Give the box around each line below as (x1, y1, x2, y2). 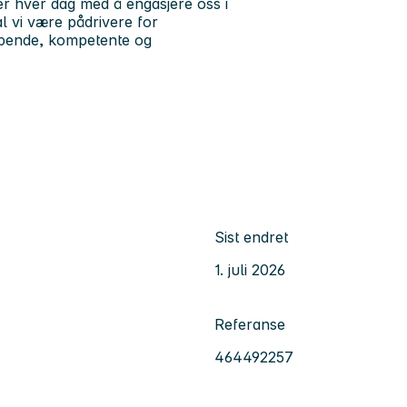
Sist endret (214, 228, 288, 247)
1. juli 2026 (214, 261, 285, 280)
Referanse (214, 315, 285, 334)
